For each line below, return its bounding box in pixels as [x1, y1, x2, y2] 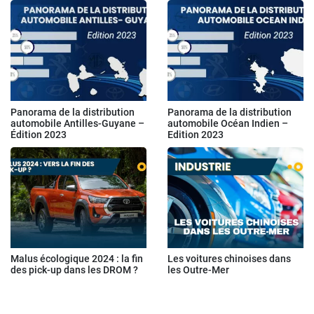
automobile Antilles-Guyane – [11, 117, 144, 129]
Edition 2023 [168, 128, 224, 140]
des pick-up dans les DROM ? [11, 264, 138, 276]
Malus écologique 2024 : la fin [11, 253, 143, 265]
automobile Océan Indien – [168, 117, 288, 129]
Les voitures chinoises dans [168, 253, 291, 265]
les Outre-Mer [168, 264, 229, 276]
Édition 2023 [11, 128, 67, 140]
